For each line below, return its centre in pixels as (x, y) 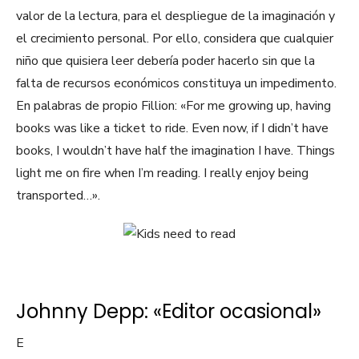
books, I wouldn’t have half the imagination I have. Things (175, 151)
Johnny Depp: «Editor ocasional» (169, 312)
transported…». (58, 196)
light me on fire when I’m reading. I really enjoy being (162, 173)
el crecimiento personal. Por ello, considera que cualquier (175, 39)
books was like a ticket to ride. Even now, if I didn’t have (172, 129)
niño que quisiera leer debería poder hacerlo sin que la (165, 61)
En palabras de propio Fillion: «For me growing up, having (173, 106)
